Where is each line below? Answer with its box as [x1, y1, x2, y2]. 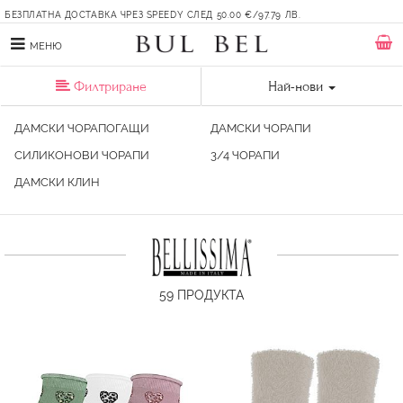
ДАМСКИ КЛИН [14, 175, 100, 189]
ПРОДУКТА [174, 288, 244, 303]
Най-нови [268, 78, 323, 94]
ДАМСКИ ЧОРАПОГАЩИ [14, 121, 149, 135]
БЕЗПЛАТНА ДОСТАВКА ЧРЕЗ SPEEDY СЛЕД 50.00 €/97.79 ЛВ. [4, 10, 301, 20]
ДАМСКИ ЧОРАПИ [210, 121, 312, 135]
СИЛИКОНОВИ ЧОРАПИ [14, 148, 149, 162]
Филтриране [69, 78, 147, 94]
